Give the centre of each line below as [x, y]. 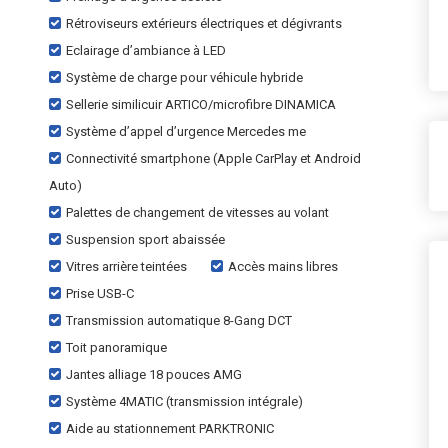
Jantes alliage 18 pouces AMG [154, 374]
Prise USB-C [100, 293]
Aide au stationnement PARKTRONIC [170, 428]
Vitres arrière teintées [126, 266]
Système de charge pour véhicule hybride [184, 77]
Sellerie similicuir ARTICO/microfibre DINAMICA [201, 104]
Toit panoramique [116, 347]
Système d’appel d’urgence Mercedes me [186, 131]
